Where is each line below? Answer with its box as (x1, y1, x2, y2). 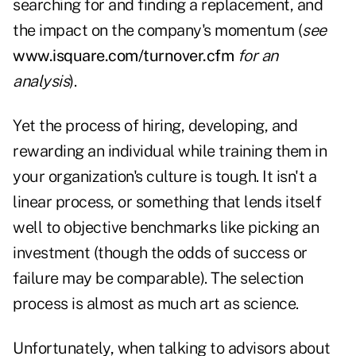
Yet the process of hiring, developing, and (13, 116, 297, 136)
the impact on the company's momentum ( (13, 21, 302, 41)
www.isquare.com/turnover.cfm (13, 46, 234, 66)
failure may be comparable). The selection (13, 269, 304, 288)
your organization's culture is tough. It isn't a (13, 167, 316, 187)
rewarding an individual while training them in (13, 141, 327, 161)
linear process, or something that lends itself (13, 192, 321, 212)
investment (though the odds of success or (13, 243, 308, 263)
